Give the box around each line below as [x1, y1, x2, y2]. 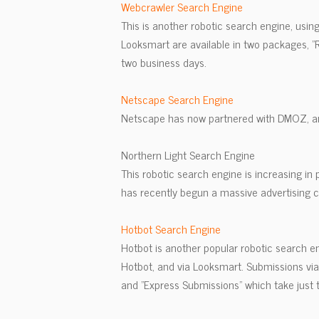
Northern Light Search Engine [121, 145, 255, 164]
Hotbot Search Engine [121, 219, 221, 238]
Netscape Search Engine [121, 90, 234, 108]
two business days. [121, 53, 206, 71]
